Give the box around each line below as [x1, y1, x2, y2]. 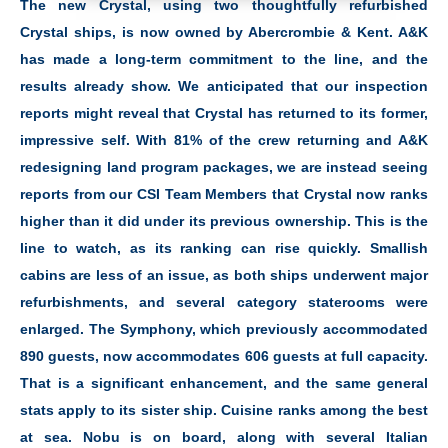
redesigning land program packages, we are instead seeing [20, 159, 428, 176]
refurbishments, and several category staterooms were [20, 294, 428, 311]
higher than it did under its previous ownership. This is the [20, 213, 428, 230]
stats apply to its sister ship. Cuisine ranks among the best [20, 402, 428, 419]
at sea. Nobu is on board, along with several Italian [20, 429, 428, 446]
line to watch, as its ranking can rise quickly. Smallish [20, 240, 428, 257]
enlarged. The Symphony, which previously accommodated [20, 321, 428, 338]
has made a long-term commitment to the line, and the [20, 51, 428, 68]
